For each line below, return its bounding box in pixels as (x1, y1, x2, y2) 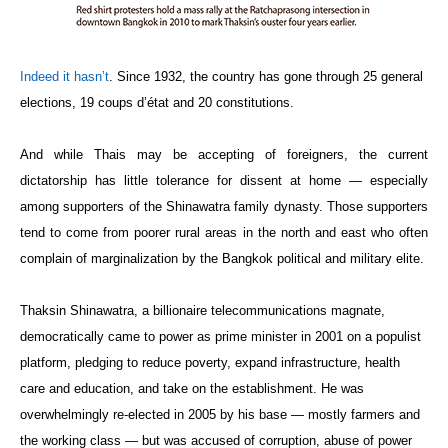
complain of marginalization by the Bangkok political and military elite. (20, 250, 424, 266)
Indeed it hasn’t (20, 68, 109, 84)
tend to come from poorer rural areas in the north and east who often (20, 224, 428, 240)
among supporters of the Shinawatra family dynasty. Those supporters (20, 198, 428, 214)
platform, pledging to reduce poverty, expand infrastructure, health (20, 354, 400, 370)
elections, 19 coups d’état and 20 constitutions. (20, 94, 294, 110)
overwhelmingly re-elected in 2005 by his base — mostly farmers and (20, 406, 420, 422)
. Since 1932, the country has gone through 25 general (109, 68, 423, 84)
